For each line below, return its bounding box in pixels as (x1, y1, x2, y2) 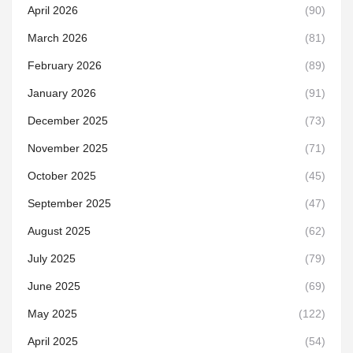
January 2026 (28, 86, 96, 99)
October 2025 (28, 169, 96, 182)
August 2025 (28, 224, 91, 237)
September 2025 (28, 196, 111, 210)
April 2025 (28, 334, 78, 347)
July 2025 (28, 251, 76, 265)
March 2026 (28, 31, 87, 44)
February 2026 (28, 58, 102, 72)
